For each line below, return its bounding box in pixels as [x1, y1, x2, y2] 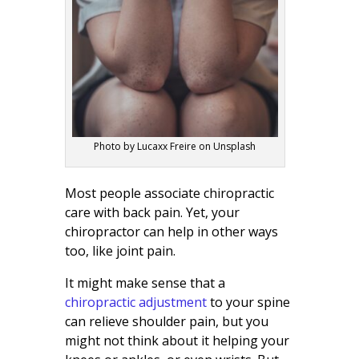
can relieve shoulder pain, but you [64, 313, 268, 331]
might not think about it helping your [64, 332, 289, 350]
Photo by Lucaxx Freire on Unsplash [94, 139, 256, 154]
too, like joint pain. [64, 242, 175, 260]
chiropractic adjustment [64, 293, 207, 312]
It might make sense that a [64, 274, 225, 292]
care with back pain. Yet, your [64, 204, 240, 222]
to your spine [206, 293, 290, 312]
